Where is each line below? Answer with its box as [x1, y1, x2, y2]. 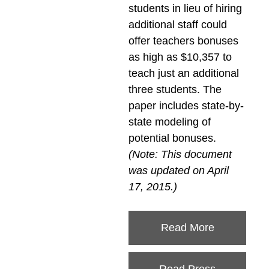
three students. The [128, 83, 222, 95]
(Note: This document [128, 148, 232, 160]
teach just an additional [128, 67, 239, 79]
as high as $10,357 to [128, 50, 232, 63]
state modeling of [128, 115, 211, 128]
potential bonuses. [128, 131, 216, 144]
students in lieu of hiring [128, 2, 242, 14]
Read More [160, 222, 214, 234]
